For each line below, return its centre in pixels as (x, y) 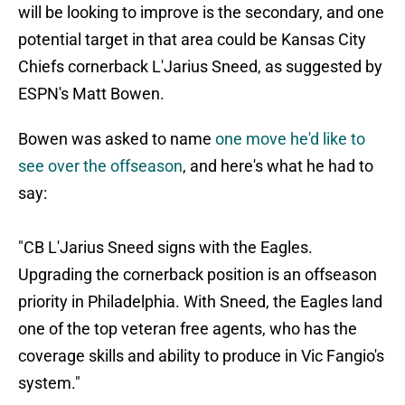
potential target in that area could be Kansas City (192, 40)
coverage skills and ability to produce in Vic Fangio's (201, 356)
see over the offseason (100, 166)
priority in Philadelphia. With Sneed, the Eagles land (200, 302)
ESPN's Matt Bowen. (91, 94)
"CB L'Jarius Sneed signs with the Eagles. (165, 248)
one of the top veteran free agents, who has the (188, 329)
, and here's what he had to (278, 166)
